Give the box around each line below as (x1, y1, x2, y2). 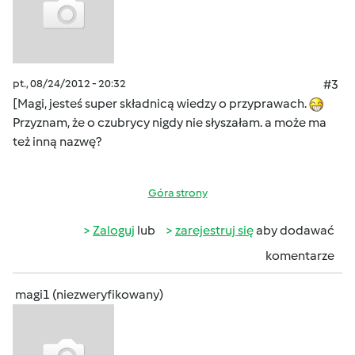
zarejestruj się (175, 223, 254, 238)
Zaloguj (93, 223, 135, 238)
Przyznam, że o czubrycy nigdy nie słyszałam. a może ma (13, 115, 326, 130)
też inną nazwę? (13, 134, 101, 149)
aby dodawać (254, 223, 334, 238)
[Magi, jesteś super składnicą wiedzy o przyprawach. (13, 96, 309, 111)
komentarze (265, 248, 334, 263)
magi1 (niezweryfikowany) (15, 287, 163, 302)
